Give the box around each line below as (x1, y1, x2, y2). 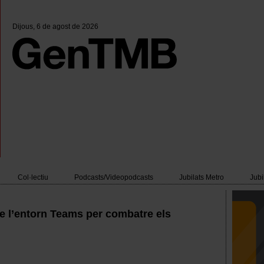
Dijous (12, 22, 33, 31)
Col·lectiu (18, 173, 48, 181)
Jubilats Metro (179, 173, 224, 181)
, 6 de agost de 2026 (33, 22, 98, 31)
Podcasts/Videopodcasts (74, 173, 153, 181)
